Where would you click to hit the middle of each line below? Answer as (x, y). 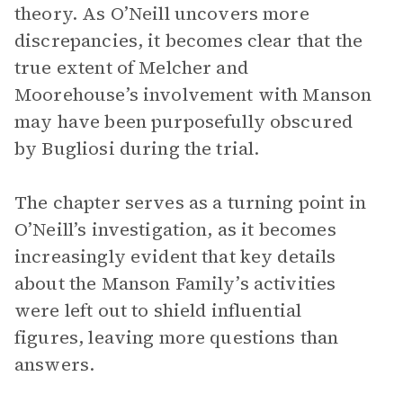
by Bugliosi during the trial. (137, 148)
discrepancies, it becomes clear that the (188, 40)
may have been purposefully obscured (184, 121)
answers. (55, 364)
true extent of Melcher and (131, 67)
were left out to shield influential (158, 310)
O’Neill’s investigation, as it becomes (175, 229)
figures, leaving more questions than (177, 337)
